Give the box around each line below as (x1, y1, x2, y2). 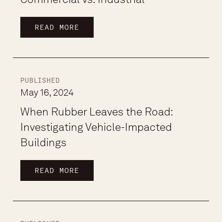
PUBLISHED (20, 77, 60, 84)
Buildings (20, 136, 67, 149)
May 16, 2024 (20, 87, 74, 98)
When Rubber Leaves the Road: (20, 105, 173, 118)
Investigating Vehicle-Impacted (20, 120, 172, 133)
